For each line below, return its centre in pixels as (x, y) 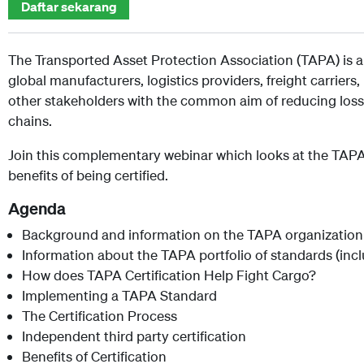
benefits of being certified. (88, 175)
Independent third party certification (134, 336)
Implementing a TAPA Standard (119, 295)
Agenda (37, 208)
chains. (32, 120)
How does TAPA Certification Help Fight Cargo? (169, 275)
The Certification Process (100, 315)
